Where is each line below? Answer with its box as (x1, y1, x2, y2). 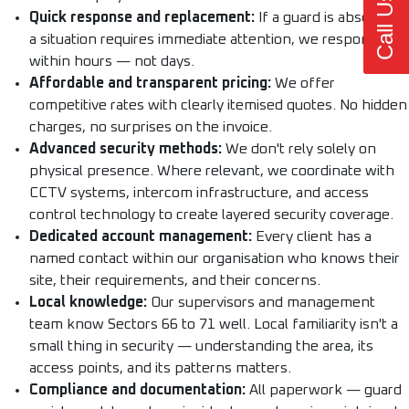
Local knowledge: (29, 295, 147, 310)
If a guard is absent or (255, 10, 402, 26)
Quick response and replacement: (29, 10, 255, 26)
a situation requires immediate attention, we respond (29, 32, 378, 47)
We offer (271, 76, 335, 91)
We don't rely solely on (222, 142, 376, 157)
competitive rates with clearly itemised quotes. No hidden (29, 98, 407, 113)
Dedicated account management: (29, 229, 252, 245)
